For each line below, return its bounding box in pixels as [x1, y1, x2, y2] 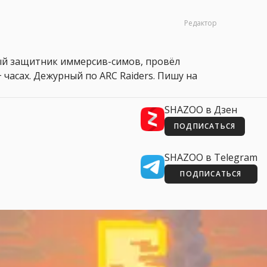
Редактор [184, 17, 217, 28]
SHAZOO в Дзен [164, 103, 237, 116]
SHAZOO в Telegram [164, 150, 257, 164]
